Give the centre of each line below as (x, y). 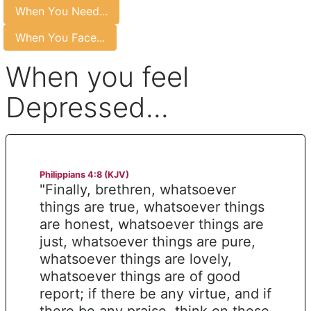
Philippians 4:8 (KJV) (84, 174)
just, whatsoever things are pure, (148, 241)
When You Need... (61, 11)
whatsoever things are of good (140, 276)
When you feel (97, 76)
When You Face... (60, 37)
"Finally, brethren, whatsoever (138, 189)
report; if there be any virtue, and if (155, 293)
